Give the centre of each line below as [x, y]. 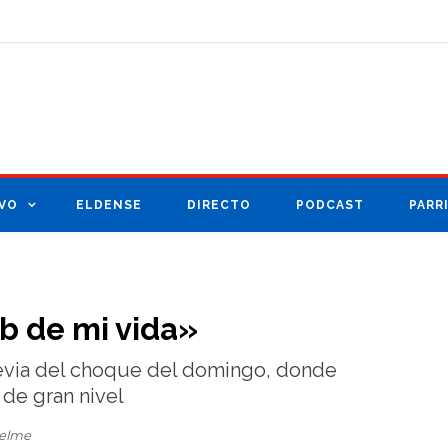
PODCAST [330, 205]
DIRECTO [219, 205]
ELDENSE [109, 205]
